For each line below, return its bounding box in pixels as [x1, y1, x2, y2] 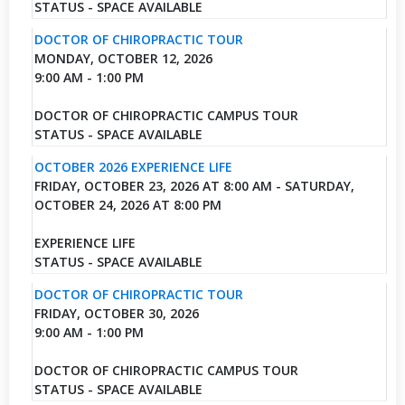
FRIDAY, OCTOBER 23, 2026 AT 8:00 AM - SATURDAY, [33, 176, 354, 194]
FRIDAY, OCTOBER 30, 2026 [33, 304, 199, 322]
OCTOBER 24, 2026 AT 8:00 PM [33, 195, 221, 213]
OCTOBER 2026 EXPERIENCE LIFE [33, 157, 232, 175]
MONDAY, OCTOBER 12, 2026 [33, 49, 212, 67]
